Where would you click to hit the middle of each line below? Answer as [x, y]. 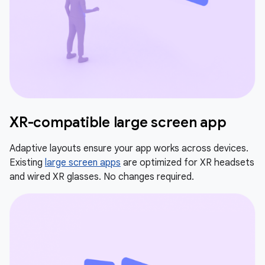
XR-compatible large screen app [118, 122]
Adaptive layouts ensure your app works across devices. [129, 148]
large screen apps [83, 162]
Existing [27, 162]
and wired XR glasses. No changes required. [102, 177]
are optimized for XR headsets [188, 162]
